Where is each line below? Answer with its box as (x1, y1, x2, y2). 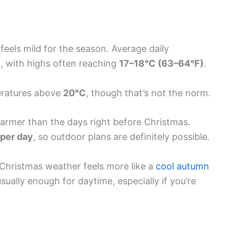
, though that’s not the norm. (86, 87, 211, 98)
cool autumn (156, 161, 209, 172)
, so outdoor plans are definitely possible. (33, 131, 210, 142)
